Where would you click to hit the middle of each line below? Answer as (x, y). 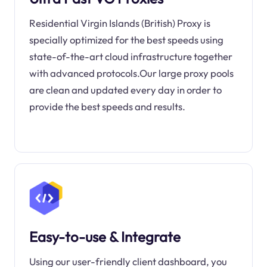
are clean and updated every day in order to (125, 90)
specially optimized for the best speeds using (126, 40)
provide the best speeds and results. (107, 107)
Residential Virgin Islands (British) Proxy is (119, 23)
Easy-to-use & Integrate (105, 237)
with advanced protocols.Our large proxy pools (131, 73)
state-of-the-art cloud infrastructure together (131, 57)
